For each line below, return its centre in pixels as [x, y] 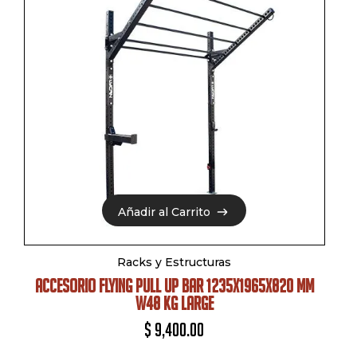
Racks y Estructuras [175, 263]
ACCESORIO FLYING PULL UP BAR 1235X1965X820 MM [174, 286]
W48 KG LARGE [174, 304]
